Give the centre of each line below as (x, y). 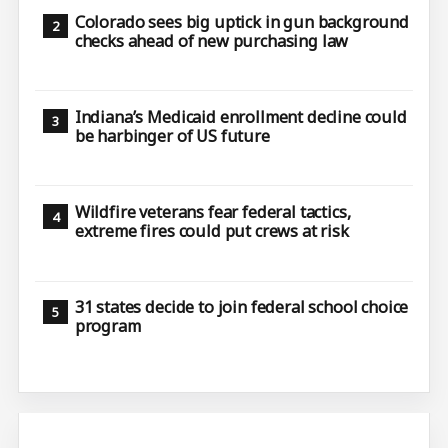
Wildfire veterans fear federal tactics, (212, 212)
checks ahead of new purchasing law (211, 40)
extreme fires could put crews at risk (211, 231)
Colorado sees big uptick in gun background (241, 21)
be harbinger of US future (172, 135)
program (107, 326)
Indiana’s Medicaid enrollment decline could (240, 116)
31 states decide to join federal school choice (241, 307)
